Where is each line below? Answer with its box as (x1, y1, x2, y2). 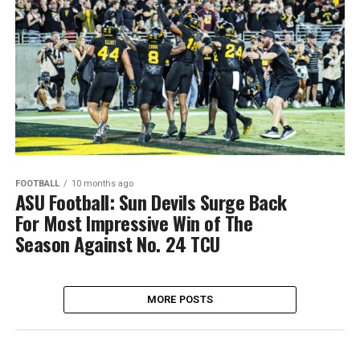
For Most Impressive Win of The (14, 207, 253, 237)
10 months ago (71, 178, 133, 189)
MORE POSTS (146, 292, 214, 305)
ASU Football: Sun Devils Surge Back (14, 186, 287, 216)
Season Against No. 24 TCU (14, 228, 220, 258)
